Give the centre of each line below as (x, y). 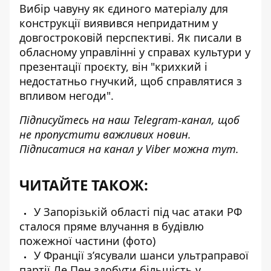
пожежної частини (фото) (87, 241)
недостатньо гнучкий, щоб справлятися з (131, 81)
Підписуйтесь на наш (76, 120)
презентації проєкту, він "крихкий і (113, 67)
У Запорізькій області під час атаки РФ (136, 212)
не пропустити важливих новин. (105, 134)
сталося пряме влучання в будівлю (112, 226)
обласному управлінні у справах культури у (135, 52)
